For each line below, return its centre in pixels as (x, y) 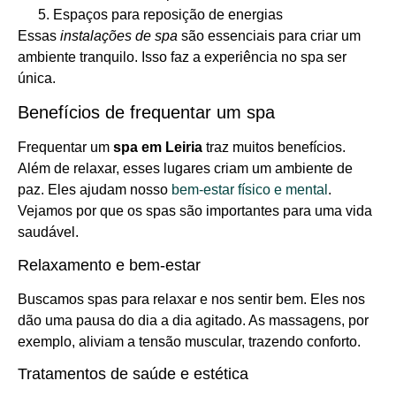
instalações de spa (119, 35)
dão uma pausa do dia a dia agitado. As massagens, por (193, 320)
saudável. (48, 232)
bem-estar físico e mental (250, 190)
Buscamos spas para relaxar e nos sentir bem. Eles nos (191, 299)
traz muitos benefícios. (274, 148)
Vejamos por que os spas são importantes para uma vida (195, 211)
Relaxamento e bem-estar (109, 265)
